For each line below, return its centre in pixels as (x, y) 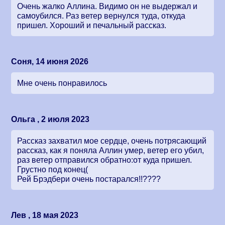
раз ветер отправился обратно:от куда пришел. (105, 160)
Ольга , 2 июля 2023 (50, 119)
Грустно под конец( (53, 169)
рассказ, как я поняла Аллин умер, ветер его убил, (111, 150)
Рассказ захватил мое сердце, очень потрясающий (112, 141)
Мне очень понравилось (62, 83)
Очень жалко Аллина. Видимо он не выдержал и (107, 6)
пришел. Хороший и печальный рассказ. (92, 25)
